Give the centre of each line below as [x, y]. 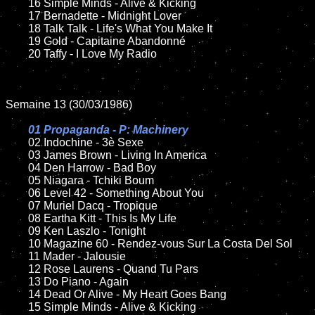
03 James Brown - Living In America [17, 155]
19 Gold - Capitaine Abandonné [17, 41]
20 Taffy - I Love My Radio [17, 54]
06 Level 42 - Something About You [17, 193]
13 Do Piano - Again [17, 282]
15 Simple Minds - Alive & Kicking [17, 307]
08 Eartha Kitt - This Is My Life [17, 218]
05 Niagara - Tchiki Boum [17, 180]
